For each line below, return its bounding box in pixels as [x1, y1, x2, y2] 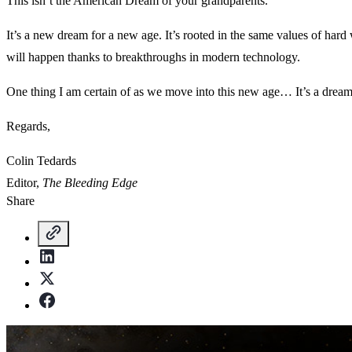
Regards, [6, 119, 50, 134]
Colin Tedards [6, 154, 76, 168]
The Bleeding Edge [42, 176, 137, 190]
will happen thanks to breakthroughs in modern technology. [6, 50, 300, 64]
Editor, [6, 176, 42, 190]
